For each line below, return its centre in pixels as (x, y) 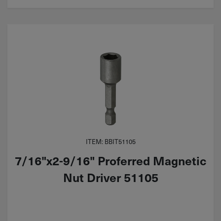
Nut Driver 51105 (110, 177)
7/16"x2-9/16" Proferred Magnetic (110, 160)
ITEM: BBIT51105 (110, 141)
